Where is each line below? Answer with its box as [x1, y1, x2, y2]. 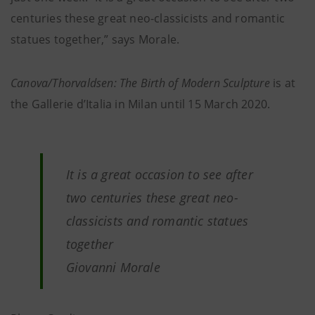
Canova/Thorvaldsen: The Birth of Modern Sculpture [11, 75, 273, 91]
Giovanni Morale [65, 258, 160, 276]
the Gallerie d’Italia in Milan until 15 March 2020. [11, 96, 271, 112]
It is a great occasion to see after [65, 165, 253, 183]
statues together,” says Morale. [11, 31, 180, 47]
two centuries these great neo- [65, 188, 238, 206]
